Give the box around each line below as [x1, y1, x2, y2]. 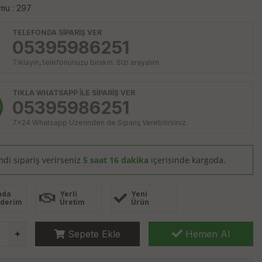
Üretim [60, 198, 85, 206]
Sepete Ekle [65, 228, 120, 240]
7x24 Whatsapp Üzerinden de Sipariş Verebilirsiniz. [12, 118, 188, 127]
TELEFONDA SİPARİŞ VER [12, 28, 102, 37]
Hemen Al [182, 228, 230, 240]
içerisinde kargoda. [150, 154, 226, 166]
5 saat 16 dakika [82, 154, 149, 166]
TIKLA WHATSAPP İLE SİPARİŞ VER [12, 88, 135, 97]
